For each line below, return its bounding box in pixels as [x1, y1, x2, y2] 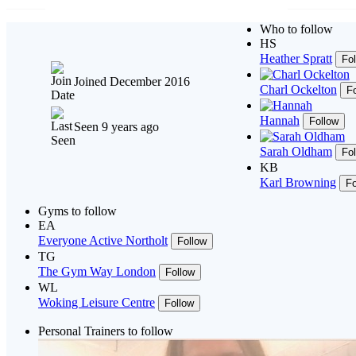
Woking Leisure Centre [38, 296, 155, 309]
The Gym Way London [38, 265, 156, 278]
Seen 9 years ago [73, 119, 159, 133]
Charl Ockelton [259, 83, 337, 96]
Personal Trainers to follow [38, 324, 173, 338]
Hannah [259, 114, 300, 127]
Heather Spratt [259, 52, 332, 65]
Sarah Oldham [259, 145, 332, 158]
